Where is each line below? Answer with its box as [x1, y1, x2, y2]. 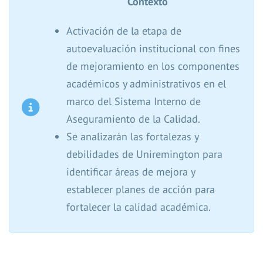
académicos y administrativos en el [66, 77, 226, 90]
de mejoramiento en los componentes [66, 59, 240, 73]
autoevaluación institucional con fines [66, 42, 240, 55]
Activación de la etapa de [66, 24, 181, 38]
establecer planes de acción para [66, 183, 215, 196]
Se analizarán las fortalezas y [66, 130, 198, 143]
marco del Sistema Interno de [66, 95, 201, 108]
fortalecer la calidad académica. [66, 200, 211, 214]
